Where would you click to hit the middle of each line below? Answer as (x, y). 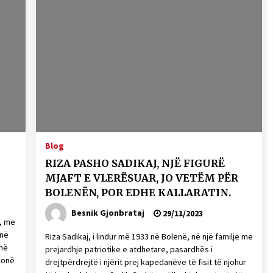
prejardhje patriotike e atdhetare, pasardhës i (129, 249)
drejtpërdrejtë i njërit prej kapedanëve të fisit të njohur (145, 262)
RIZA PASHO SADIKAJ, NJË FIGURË (135, 163)
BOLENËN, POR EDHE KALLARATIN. (138, 193)
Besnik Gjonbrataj (108, 212)
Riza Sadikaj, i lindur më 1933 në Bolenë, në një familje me (149, 236)
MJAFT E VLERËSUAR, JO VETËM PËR (141, 178)
